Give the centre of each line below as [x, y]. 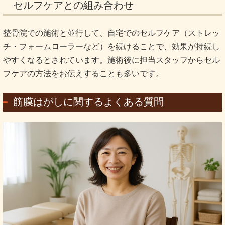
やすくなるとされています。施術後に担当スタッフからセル [111, 60]
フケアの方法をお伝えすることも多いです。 [83, 73]
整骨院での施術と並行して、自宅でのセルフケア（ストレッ [111, 33]
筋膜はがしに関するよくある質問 [88, 102]
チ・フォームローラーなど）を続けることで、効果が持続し [111, 46]
